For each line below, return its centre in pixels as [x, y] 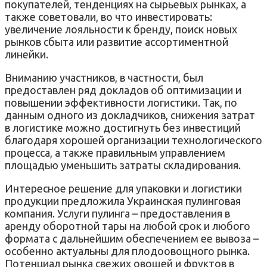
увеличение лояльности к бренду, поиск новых [121, 29]
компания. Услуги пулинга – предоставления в [117, 213]
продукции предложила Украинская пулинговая [123, 201]
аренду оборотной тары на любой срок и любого [128, 226]
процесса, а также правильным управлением [115, 152]
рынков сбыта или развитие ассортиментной [117, 41]
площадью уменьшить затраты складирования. [123, 165]
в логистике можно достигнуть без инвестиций [123, 127]
